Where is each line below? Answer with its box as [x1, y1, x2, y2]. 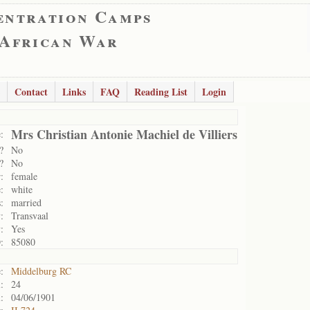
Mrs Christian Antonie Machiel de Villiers [11, 125, 237, 143]
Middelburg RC [11, 264, 71, 277]
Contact [15, 84, 48, 99]
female [11, 170, 37, 183]
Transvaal [11, 209, 48, 222]
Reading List [134, 84, 188, 99]
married [11, 196, 42, 209]
